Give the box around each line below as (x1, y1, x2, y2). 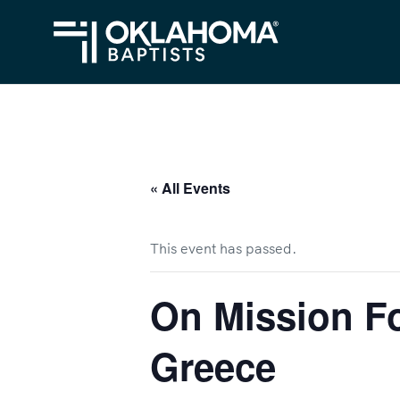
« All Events (150, 178, 230, 198)
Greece (150, 339, 276, 393)
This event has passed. (150, 239, 296, 257)
